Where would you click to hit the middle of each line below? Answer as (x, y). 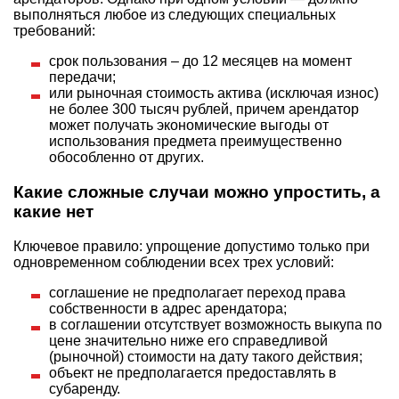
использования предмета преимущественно (195, 142)
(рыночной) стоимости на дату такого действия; (206, 356)
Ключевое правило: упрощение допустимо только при (191, 246)
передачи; (82, 77)
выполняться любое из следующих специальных (175, 15)
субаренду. (85, 388)
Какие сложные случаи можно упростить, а (197, 191)
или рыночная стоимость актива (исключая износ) (214, 94)
